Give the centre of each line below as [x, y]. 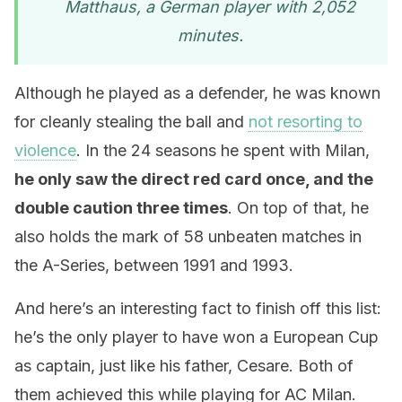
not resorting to [306, 122]
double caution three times [121, 208]
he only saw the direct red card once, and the [194, 179]
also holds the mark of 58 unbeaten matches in [188, 236]
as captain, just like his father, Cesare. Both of [184, 366]
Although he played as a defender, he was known [197, 93]
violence [45, 150]
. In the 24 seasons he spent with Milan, [223, 150]
